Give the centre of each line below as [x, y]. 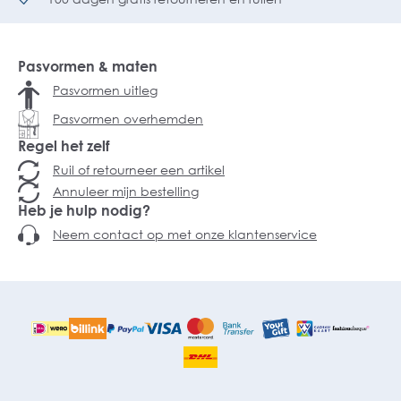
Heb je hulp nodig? [84, 210]
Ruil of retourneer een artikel [139, 170]
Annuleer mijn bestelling [126, 191]
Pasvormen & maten [88, 66]
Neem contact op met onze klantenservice [185, 234]
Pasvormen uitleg [105, 90]
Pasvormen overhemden [128, 118]
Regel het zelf [64, 146]
